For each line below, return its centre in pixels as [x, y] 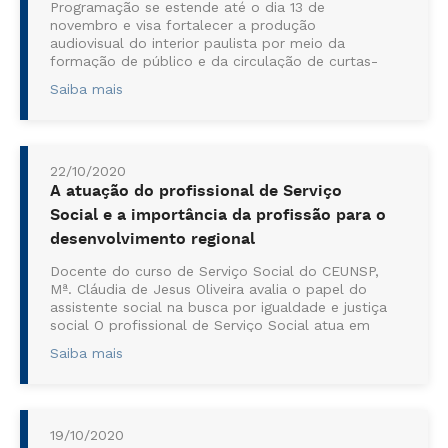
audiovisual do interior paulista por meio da [197, 43]
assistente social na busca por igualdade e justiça [218, 307]
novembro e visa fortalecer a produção [183, 25]
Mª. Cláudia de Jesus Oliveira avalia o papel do [208, 289]
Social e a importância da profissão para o [218, 215]
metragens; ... [96, 79]
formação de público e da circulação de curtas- [214, 61]
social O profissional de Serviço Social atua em [210, 325]
